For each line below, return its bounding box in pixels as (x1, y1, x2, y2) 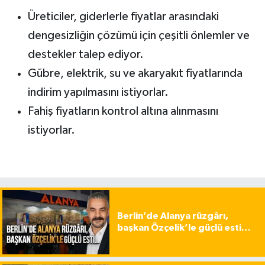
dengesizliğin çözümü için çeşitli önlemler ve (27, 30, 250, 42)
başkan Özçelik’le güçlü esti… (117, 223, 251, 233)
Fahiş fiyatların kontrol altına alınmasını (27, 105, 218, 118)
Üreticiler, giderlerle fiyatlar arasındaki (27, 11, 219, 23)
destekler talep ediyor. (27, 49, 144, 61)
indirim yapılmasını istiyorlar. (27, 86, 169, 99)
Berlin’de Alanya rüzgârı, (117, 211, 228, 221)
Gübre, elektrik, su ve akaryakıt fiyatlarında (27, 67, 243, 80)
